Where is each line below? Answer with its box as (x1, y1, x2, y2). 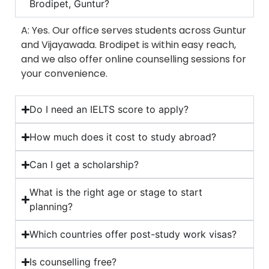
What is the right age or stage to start (29, 186, 203, 199)
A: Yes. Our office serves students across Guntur (21, 23, 246, 37)
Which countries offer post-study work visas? (29, 228, 237, 241)
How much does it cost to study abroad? (29, 131, 217, 144)
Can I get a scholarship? (29, 159, 139, 171)
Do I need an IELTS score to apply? (29, 103, 189, 116)
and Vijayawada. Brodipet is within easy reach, (21, 38, 236, 52)
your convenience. (21, 67, 107, 80)
